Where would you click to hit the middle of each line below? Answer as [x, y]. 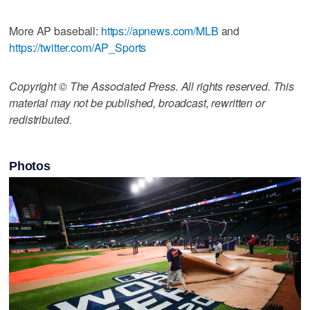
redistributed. [40, 119]
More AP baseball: [55, 30]
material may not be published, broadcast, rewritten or [137, 102]
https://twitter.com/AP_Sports [78, 47]
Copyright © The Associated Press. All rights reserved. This [152, 86]
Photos [30, 166]
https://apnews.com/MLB [159, 30]
